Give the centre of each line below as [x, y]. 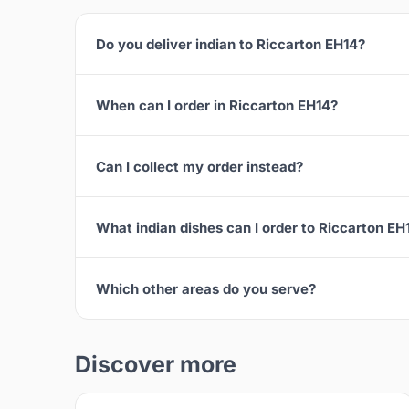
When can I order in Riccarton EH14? [217, 105]
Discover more [156, 365]
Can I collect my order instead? [199, 166]
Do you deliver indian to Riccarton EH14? [231, 44]
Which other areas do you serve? [206, 288]
